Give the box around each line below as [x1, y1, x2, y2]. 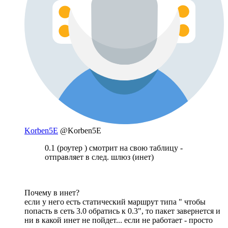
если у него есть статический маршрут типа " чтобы [24, 197, 206, 206]
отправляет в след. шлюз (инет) [45, 152, 154, 161]
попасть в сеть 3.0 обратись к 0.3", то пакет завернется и [24, 206, 220, 215]
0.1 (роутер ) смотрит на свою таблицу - [45, 143, 183, 152]
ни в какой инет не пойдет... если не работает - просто [24, 215, 213, 224]
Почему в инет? [24, 188, 79, 197]
